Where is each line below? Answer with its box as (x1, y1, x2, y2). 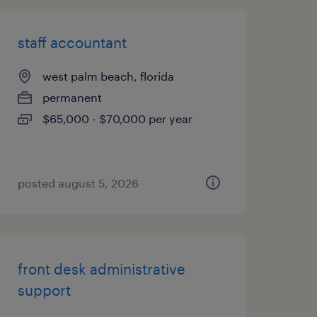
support (17, 282, 71, 299)
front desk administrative (17, 260, 185, 277)
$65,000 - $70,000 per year (42, 112, 192, 125)
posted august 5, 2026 (17, 176, 139, 190)
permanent (42, 91, 102, 104)
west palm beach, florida (42, 69, 174, 83)
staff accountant (17, 34, 127, 51)
